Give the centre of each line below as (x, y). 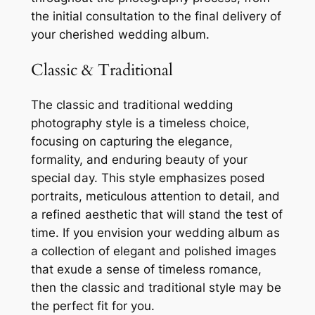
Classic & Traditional (102, 70)
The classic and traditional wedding (131, 104)
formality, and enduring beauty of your (139, 159)
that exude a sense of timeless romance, (146, 269)
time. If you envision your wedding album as (155, 232)
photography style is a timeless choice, (140, 123)
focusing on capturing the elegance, (131, 141)
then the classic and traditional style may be (156, 287)
